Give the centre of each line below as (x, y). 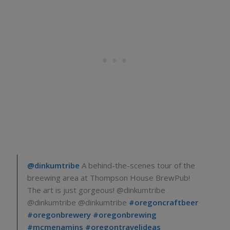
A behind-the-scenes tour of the (137, 166)
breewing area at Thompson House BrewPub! (108, 178)
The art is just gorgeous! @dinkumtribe (96, 190)
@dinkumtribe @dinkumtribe (78, 203)
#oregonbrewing (124, 215)
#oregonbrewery (59, 215)
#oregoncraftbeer (163, 203)
